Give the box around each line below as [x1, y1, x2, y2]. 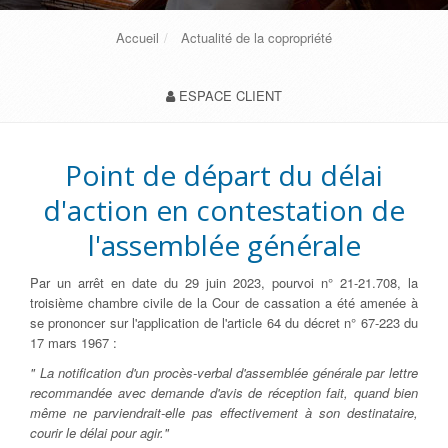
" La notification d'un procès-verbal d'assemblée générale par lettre [30, 363, 418, 382]
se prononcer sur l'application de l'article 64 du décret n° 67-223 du [30, 313, 418, 332]
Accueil [116, 28, 159, 47]
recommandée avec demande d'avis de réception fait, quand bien [30, 383, 418, 402]
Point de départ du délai [65, 156, 383, 194]
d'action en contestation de [43, 191, 405, 229]
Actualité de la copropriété [181, 28, 332, 47]
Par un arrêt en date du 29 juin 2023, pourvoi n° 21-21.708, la [30, 273, 418, 292]
